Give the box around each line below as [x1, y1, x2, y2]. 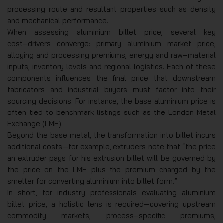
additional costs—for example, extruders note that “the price [7, 142, 216, 151]
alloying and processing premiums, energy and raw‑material [7, 50, 216, 60]
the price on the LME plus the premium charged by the [7, 165, 216, 174]
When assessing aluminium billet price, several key [7, 27, 216, 37]
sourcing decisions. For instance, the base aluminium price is [7, 96, 216, 106]
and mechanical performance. [7, 16, 108, 25]
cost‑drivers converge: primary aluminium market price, [7, 39, 216, 48]
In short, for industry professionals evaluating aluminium [7, 188, 216, 197]
